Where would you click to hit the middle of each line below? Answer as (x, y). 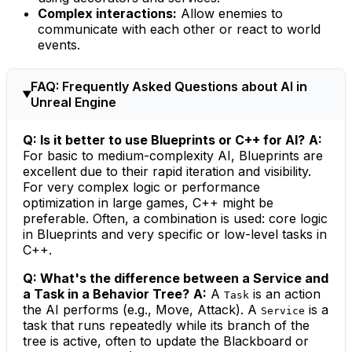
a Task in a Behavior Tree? (106, 293)
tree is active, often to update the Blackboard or (166, 341)
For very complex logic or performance (141, 187)
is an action (285, 293)
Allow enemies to (230, 13)
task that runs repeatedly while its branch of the (166, 325)
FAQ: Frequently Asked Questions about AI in (169, 86)
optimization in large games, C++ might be (148, 202)
